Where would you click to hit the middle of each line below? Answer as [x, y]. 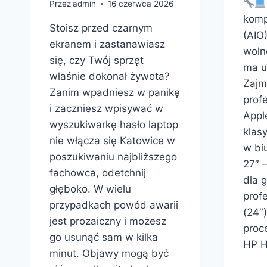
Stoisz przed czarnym [101, 28]
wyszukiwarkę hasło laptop [114, 125]
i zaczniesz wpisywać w [106, 109]
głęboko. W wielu [90, 189]
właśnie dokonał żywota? [110, 77]
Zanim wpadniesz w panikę [115, 93]
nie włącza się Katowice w [112, 141]
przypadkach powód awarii [114, 205]
